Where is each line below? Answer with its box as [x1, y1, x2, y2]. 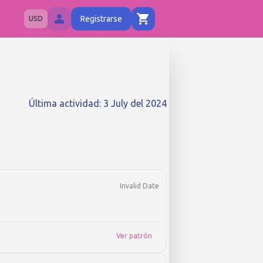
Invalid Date [120, 182, 159, 190]
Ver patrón [116, 232, 152, 240]
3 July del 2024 [103, 98, 167, 109]
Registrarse [80, 14, 122, 23]
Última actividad [29, 98, 99, 109]
